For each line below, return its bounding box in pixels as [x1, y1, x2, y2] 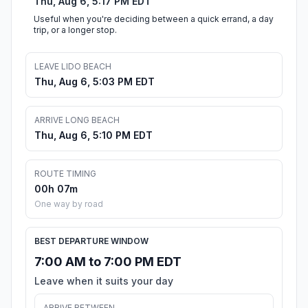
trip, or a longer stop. [34, 25, 117, 36]
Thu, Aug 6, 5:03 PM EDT [34, 76, 155, 88]
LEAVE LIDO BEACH [34, 61, 111, 72]
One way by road [34, 199, 103, 210]
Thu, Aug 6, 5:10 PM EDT [34, 129, 153, 142]
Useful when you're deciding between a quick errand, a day [34, 14, 274, 25]
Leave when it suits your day [34, 275, 173, 287]
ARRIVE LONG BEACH [34, 115, 120, 126]
